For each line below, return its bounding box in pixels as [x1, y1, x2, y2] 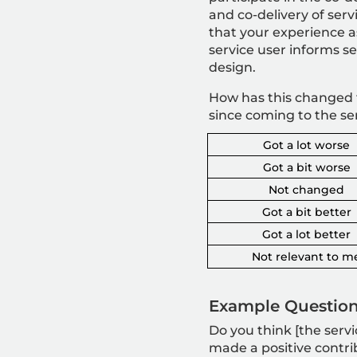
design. [208, 60, 256, 75]
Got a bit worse [262, 159, 351, 175]
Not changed [269, 182, 345, 197]
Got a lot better [262, 226, 351, 241]
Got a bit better [261, 204, 351, 219]
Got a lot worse [263, 137, 351, 152]
